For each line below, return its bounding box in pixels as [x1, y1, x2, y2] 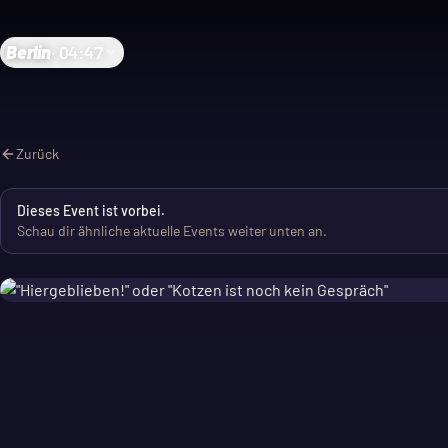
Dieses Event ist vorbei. [17, 202, 165, 219]
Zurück [16, 145, 59, 162]
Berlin [6, 40, 51, 63]
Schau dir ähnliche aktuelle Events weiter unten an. [17, 222, 327, 239]
